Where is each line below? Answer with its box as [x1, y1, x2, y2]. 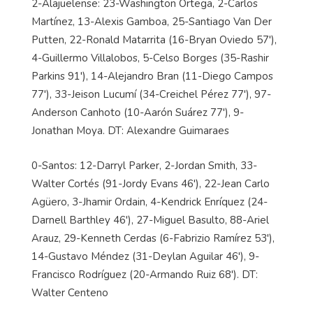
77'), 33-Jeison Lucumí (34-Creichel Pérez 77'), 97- [31, 87, 271, 102]
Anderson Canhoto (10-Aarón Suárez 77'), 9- [31, 105, 244, 120]
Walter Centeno [31, 286, 108, 300]
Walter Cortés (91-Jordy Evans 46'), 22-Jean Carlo [31, 177, 270, 191]
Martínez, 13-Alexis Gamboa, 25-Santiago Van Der [31, 15, 272, 29]
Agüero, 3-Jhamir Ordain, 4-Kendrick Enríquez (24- [31, 195, 268, 210]
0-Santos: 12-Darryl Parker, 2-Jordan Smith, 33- [31, 159, 257, 173]
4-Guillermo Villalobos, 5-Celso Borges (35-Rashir [31, 51, 269, 66]
